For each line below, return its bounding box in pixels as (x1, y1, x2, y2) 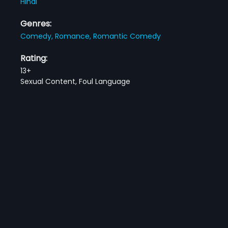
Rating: (20, 52, 48, 64)
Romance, (55, 31, 94, 41)
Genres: (20, 17, 52, 30)
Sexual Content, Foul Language (20, 76, 131, 87)
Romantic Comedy (93, 31, 161, 41)
